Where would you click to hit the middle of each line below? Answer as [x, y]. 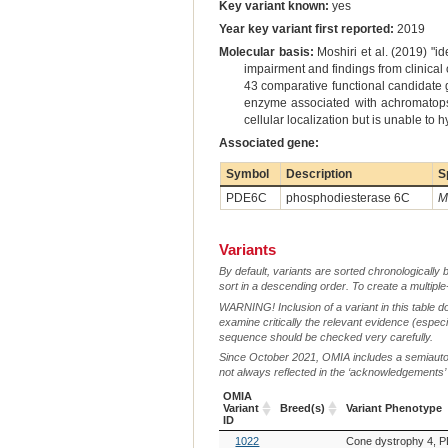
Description [318, 174]
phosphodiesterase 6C [347, 198]
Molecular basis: [266, 52]
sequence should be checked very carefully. [325, 336]
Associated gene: [268, 143]
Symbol [247, 174]
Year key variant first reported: [306, 29]
